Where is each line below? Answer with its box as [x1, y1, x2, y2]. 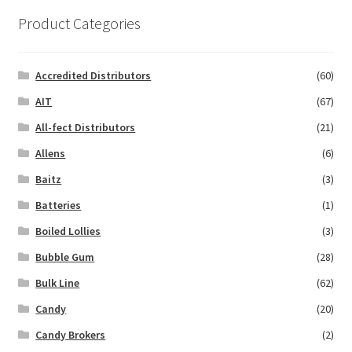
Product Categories [17, 13, 141, 34]
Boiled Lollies [35, 224, 101, 239]
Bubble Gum [35, 250, 95, 265]
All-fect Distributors [35, 120, 136, 135]
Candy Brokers [35, 328, 106, 343]
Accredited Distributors [35, 68, 152, 83]
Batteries [35, 198, 82, 213]
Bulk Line [35, 276, 80, 291]
